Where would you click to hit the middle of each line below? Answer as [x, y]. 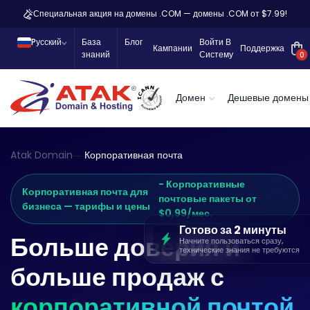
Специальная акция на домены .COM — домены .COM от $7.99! [160, 13]
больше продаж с [117, 277]
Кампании [173, 48]
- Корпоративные [202, 184]
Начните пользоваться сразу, [231, 240]
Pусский [46, 42]
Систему [217, 54]
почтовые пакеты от [208, 199]
